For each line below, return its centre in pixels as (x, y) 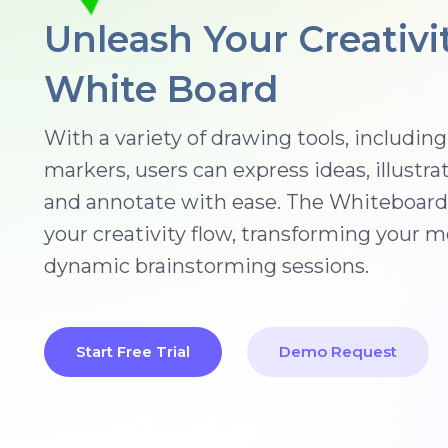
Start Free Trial (133, 351)
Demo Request (338, 351)
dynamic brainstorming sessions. (206, 266)
